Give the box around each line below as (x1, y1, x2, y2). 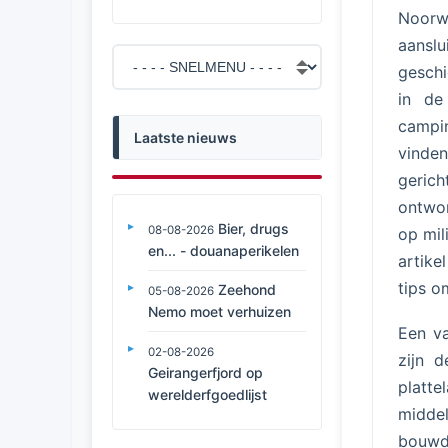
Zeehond (218, 281, 276, 298)
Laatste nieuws (134, 129, 237, 146)
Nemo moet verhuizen (148, 303, 291, 320)
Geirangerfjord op (148, 364, 263, 381)
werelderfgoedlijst (148, 386, 267, 403)
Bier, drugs (218, 220, 289, 237)
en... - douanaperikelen (148, 242, 299, 259)
